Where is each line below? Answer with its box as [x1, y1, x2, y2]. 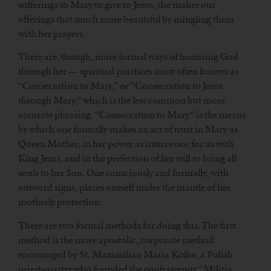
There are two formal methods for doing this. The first [18, 219, 236, 231]
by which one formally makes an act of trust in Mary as [18, 123, 238, 135]
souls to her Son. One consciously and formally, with [18, 167, 229, 179]
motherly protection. [18, 196, 102, 208]
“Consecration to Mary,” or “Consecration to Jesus [18, 80, 223, 92]
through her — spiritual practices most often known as [18, 65, 238, 77]
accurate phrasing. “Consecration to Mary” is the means [18, 109, 246, 121]
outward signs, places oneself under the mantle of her [18, 181, 230, 194]
